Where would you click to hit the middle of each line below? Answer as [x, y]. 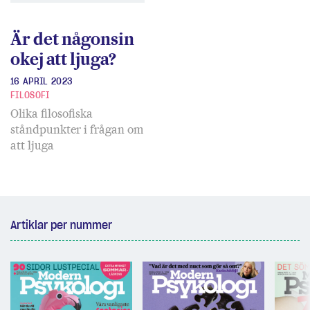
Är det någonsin [72, 40]
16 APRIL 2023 [42, 82]
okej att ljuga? [63, 60]
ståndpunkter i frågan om [77, 130]
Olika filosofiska [52, 114]
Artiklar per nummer [61, 225]
